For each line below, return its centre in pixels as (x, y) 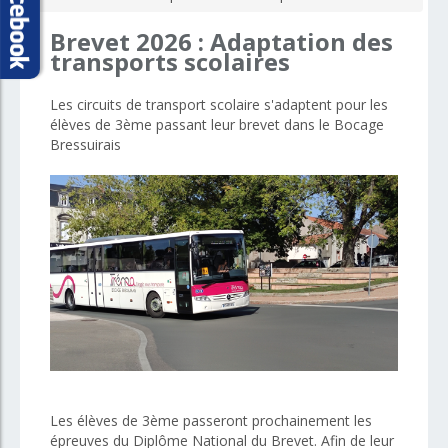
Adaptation (278, 41)
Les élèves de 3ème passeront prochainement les (211, 420)
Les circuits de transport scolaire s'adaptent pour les (219, 104)
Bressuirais (85, 144)
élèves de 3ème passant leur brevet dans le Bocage (217, 124)
